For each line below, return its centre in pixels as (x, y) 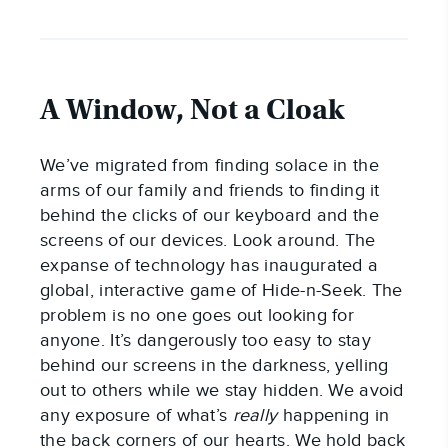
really (255, 416)
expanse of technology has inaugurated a (209, 266)
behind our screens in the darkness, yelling (214, 366)
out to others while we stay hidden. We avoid (222, 391)
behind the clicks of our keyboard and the (209, 216)
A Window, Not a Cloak (192, 110)
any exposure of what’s (136, 416)
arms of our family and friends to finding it (210, 191)
